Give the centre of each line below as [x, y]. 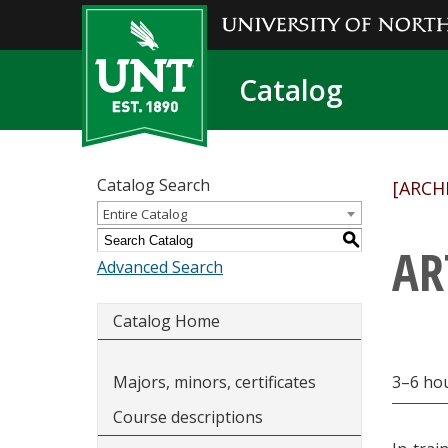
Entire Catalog [145, 214]
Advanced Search [160, 267]
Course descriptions [188, 417]
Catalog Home [166, 321]
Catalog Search [153, 185]
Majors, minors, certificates [214, 382]
